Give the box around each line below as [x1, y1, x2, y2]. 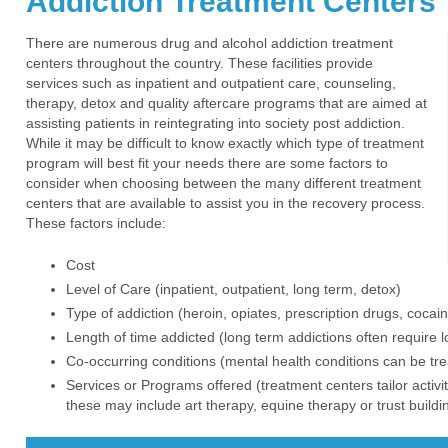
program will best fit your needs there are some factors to [26, 155, 388, 171]
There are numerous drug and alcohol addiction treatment [26, 35, 393, 51]
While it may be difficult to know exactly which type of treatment [26, 135, 424, 151]
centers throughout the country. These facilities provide [26, 55, 373, 71]
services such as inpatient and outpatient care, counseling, [26, 75, 396, 91]
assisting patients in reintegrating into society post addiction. [26, 115, 405, 131]
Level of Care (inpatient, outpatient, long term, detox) [66, 281, 401, 297]
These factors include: [26, 215, 166, 231]
